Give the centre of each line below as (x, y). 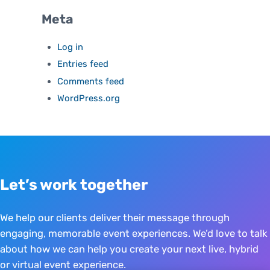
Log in (71, 47)
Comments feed (91, 81)
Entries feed (83, 64)
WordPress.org (89, 99)
